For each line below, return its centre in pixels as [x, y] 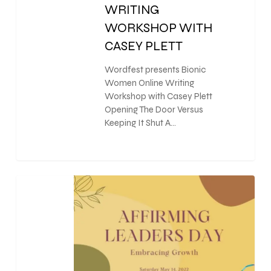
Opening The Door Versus [154, 109]
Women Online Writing [149, 83]
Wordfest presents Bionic [155, 69]
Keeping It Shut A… [140, 122]
